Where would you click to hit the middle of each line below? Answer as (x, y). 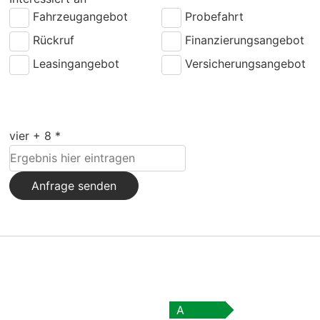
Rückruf (54, 40)
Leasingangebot (76, 64)
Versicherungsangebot (246, 64)
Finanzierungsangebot (245, 40)
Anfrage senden (74, 186)
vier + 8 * (35, 136)
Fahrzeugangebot (81, 17)
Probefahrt (215, 17)
